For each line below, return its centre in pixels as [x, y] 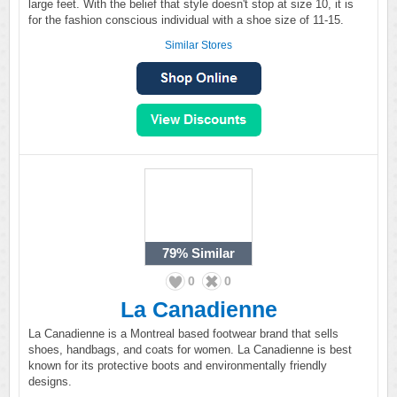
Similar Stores [198, 45]
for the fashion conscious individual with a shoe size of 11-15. [186, 20]
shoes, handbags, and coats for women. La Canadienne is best [190, 350]
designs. [50, 381]
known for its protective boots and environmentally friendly [178, 366]
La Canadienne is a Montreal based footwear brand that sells [183, 334]
